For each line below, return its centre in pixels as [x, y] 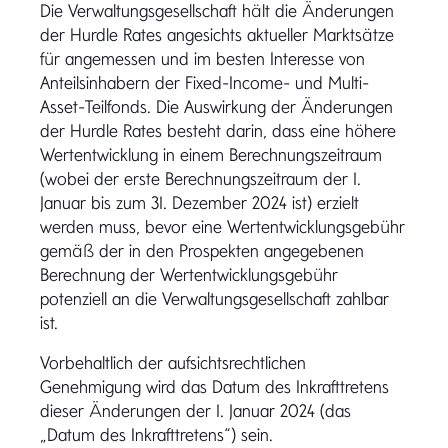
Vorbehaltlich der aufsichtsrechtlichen [173, 362]
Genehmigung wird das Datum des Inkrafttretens [214, 386]
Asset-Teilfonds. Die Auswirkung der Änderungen [216, 106]
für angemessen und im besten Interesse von [202, 58]
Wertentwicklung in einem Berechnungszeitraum [211, 154]
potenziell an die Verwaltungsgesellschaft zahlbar [214, 298]
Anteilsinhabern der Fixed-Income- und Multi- [204, 82]
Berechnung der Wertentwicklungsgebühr [189, 274]
